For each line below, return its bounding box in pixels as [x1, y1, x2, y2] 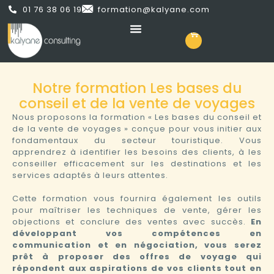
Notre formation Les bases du [32, 78, 242, 98]
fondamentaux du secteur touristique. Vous [12, 134, 262, 146]
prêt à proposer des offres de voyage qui [12, 250, 262, 262]
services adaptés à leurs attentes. [12, 169, 168, 181]
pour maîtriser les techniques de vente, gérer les [12, 204, 262, 216]
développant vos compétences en [12, 227, 262, 239]
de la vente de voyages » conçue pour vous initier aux [12, 122, 262, 135]
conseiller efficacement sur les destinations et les [12, 157, 262, 169]
